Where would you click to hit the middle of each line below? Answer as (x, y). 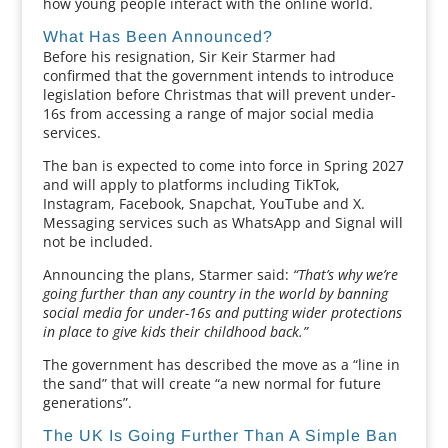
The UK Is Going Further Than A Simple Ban (220, 435)
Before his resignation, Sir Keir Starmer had (189, 56)
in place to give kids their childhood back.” (175, 331)
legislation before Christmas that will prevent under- (219, 94)
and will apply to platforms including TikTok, (191, 184)
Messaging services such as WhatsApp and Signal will (222, 222)
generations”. (87, 402)
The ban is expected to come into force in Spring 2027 (223, 165)
